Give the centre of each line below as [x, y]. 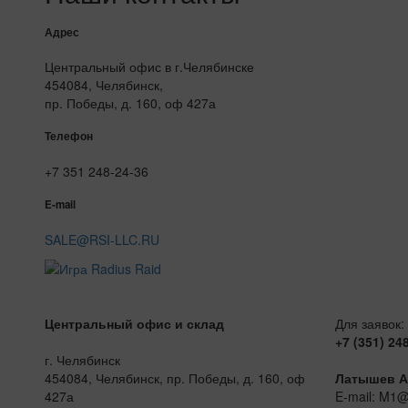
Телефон [68, 137]
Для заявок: [369, 323]
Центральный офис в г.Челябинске [149, 66]
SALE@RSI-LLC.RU [102, 239]
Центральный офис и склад [134, 323]
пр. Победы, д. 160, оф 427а [130, 102]
